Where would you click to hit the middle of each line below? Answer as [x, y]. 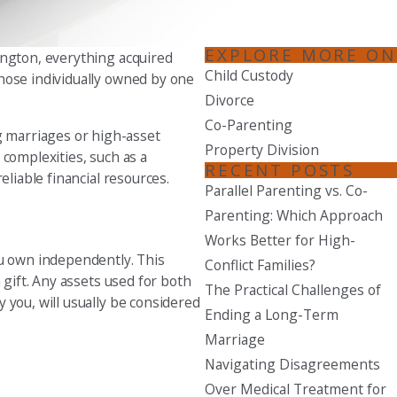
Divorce [230, 101]
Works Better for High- [280, 241]
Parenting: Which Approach [294, 216]
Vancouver [269, 149]
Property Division [262, 150]
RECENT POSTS [280, 170]
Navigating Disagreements [293, 365]
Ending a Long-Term [272, 315]
